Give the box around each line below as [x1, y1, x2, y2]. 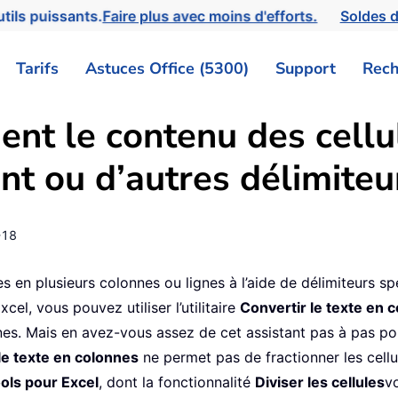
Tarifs [16, 57, 59, 79]
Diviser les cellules [255, 373, 385, 392]
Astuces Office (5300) [85, 57, 249, 79]
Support [275, 57, 336, 79]
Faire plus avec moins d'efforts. [104, 6, 323, 25]
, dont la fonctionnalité [99, 373, 255, 392]
